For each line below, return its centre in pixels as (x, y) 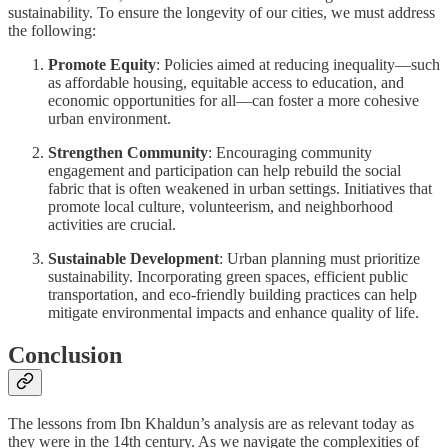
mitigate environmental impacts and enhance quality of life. (233, 312)
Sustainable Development (133, 258)
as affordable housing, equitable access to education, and (226, 82)
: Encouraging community (290, 152)
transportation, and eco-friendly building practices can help (232, 294)
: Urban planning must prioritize (319, 258)
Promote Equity (102, 64)
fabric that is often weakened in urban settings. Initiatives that (240, 188)
